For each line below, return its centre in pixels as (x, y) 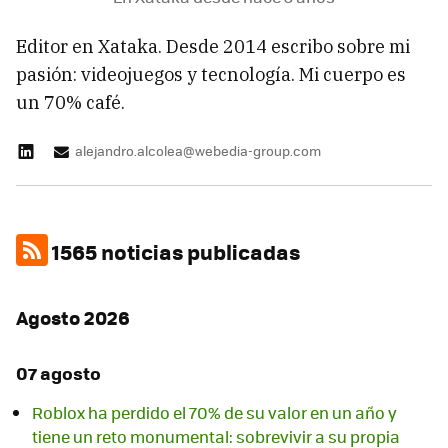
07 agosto (58, 373)
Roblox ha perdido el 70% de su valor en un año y (214, 412)
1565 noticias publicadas (174, 251)
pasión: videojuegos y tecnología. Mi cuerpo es (211, 74)
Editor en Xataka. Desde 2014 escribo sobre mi (213, 46)
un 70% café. (70, 102)
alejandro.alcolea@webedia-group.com (198, 150)
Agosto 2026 (73, 318)
